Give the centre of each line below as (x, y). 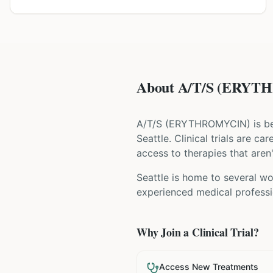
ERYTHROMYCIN (208, 124)
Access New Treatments (209, 267)
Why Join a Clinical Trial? (198, 232)
